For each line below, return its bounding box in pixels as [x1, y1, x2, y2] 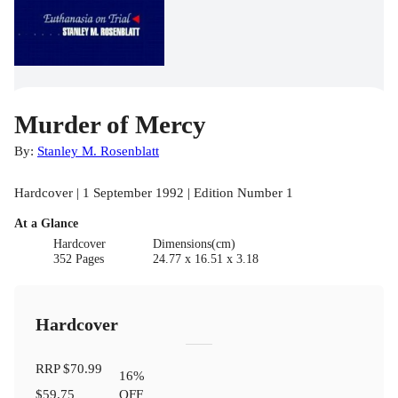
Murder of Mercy [14, 110, 206, 139]
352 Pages [53, 252, 105, 267]
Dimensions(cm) [152, 237, 235, 251]
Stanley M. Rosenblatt [37, 143, 159, 159]
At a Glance [14, 217, 78, 231]
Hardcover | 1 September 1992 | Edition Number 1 [14, 185, 293, 201]
